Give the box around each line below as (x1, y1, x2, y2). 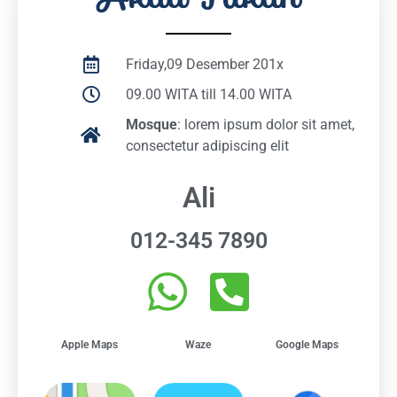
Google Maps (275, 338, 339, 351)
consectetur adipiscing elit (126, 136, 289, 154)
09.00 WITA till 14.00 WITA (126, 85, 292, 103)
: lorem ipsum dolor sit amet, (177, 115, 354, 133)
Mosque (126, 115, 177, 133)
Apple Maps (61, 338, 119, 351)
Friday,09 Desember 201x (126, 55, 284, 73)
